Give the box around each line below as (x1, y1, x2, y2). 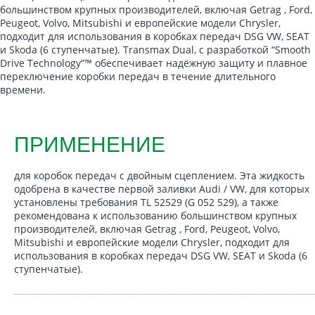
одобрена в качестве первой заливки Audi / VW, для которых (14, 181, 309, 195)
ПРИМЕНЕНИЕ (14, 132, 165, 156)
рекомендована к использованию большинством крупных (14, 208, 297, 222)
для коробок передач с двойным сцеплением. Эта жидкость (14, 168, 304, 182)
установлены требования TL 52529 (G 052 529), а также (14, 195, 278, 209)
